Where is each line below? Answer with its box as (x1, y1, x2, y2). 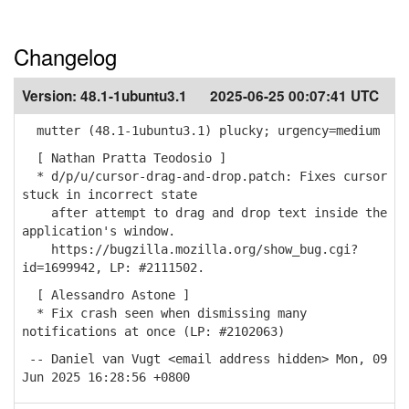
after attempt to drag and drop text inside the (22, 205, 387, 220)
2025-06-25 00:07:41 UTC (210, 86, 379, 106)
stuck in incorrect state (22, 187, 197, 202)
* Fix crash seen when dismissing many (22, 306, 307, 320)
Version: (22, 86, 80, 106)
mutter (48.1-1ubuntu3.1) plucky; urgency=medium (22, 123, 380, 138)
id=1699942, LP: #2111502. (22, 260, 204, 275)
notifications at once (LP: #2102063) (22, 324, 285, 339)
